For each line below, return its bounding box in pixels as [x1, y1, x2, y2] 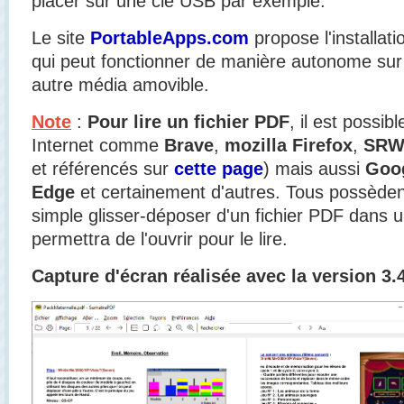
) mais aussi [263, 158, 365, 179]
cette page [174, 158, 263, 179]
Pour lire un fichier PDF [87, 111, 289, 132]
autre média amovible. [32, 74, 209, 95]
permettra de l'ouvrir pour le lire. [32, 228, 288, 249]
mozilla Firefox [225, 134, 353, 155]
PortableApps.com [90, 27, 249, 48]
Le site [32, 27, 90, 48]
